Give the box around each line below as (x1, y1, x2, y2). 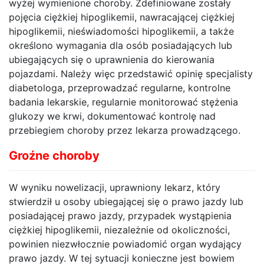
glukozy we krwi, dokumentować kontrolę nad (9, 110, 216, 123)
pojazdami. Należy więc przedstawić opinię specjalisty (9, 68, 253, 80)
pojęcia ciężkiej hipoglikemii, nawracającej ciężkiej (9, 11, 235, 24)
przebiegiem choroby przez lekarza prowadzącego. (9, 124, 240, 137)
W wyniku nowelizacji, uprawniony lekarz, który (9, 181, 220, 194)
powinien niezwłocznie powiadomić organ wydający (9, 238, 242, 250)
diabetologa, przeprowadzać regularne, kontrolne (9, 82, 230, 94)
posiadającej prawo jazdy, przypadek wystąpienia (9, 210, 232, 222)
